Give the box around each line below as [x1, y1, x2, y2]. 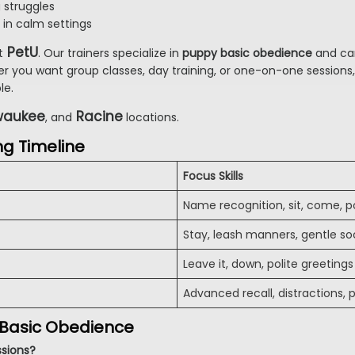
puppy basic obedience [182, 45, 312, 62]
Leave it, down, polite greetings [183, 256, 353, 273]
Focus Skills [183, 168, 243, 185]
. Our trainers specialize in [38, 45, 182, 62]
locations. [123, 109, 179, 126]
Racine [76, 107, 123, 127]
